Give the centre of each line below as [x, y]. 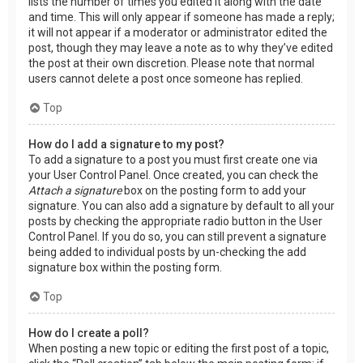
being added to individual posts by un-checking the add [167, 252]
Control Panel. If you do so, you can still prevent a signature [177, 236]
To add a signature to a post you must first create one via [173, 159]
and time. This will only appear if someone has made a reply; [181, 17]
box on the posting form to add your [214, 190]
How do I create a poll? [89, 333]
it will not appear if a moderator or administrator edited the [178, 32]
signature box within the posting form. [125, 267]
